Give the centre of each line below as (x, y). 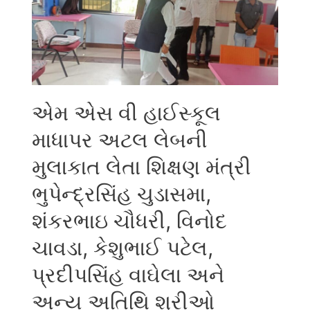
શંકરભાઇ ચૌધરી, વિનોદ (130, 220)
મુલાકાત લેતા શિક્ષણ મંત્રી (142, 166)
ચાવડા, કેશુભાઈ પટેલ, (123, 247)
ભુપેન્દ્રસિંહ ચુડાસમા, (122, 193)
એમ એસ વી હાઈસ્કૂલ (127, 112)
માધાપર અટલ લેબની (120, 139)
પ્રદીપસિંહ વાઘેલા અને (128, 274)
